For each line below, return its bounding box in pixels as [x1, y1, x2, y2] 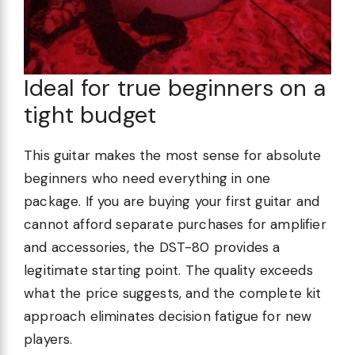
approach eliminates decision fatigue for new [24, 307, 312, 325]
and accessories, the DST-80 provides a [24, 238, 281, 256]
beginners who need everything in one [24, 169, 271, 187]
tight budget [24, 99, 157, 130]
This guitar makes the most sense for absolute [24, 146, 322, 164]
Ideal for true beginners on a [24, 72, 326, 103]
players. [24, 330, 73, 348]
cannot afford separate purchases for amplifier [24, 215, 326, 233]
